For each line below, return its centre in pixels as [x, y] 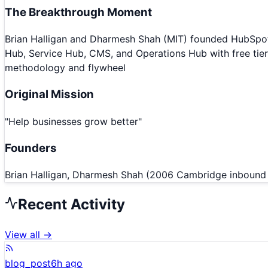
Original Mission [49, 95]
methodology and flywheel [65, 68]
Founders [31, 148]
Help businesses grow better [73, 121]
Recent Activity [71, 205]
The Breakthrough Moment [78, 12]
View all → [28, 235]
